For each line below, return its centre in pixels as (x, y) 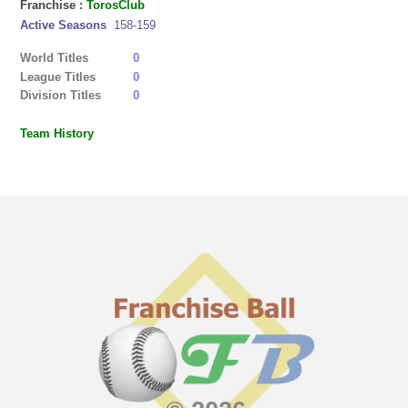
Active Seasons (66, 25)
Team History (57, 134)
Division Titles (61, 96)
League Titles (58, 76)
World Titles (55, 58)
